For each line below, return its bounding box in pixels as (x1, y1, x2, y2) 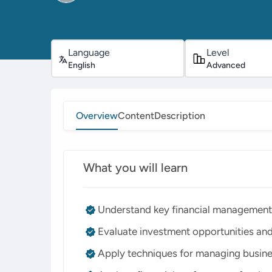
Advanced (206, 60, 245, 70)
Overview (76, 110, 118, 121)
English (68, 60, 95, 70)
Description (154, 110, 205, 121)
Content (118, 110, 154, 121)
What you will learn (83, 160, 188, 175)
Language (68, 47, 110, 58)
